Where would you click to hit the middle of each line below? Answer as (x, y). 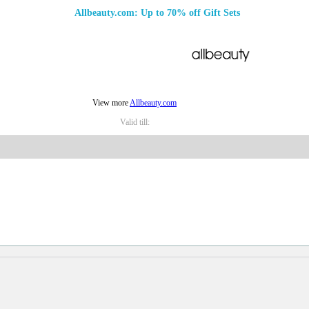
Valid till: (134, 122)
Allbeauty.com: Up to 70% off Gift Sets (157, 13)
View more (111, 103)
